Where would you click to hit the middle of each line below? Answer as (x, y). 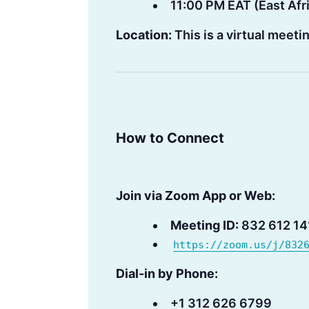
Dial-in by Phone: (167, 273)
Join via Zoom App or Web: (196, 196)
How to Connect (170, 138)
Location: (144, 35)
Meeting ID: (205, 225)
